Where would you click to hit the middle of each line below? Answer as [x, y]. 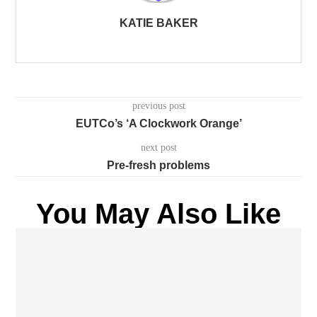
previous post [158, 105]
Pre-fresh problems [158, 165]
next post [158, 147]
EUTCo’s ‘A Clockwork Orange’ [158, 123]
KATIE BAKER [158, 23]
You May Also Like [158, 213]
